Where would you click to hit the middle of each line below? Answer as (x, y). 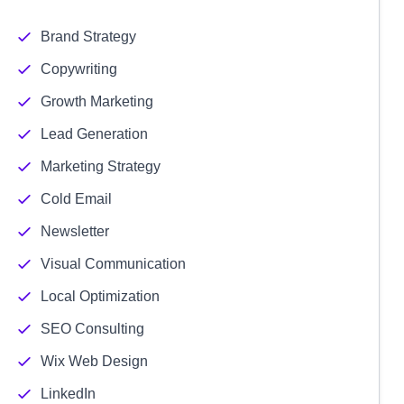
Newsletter (74, 231)
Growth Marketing (96, 101)
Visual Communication (113, 264)
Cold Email (76, 199)
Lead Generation (94, 134)
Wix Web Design (94, 361)
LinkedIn (68, 394)
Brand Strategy (88, 37)
